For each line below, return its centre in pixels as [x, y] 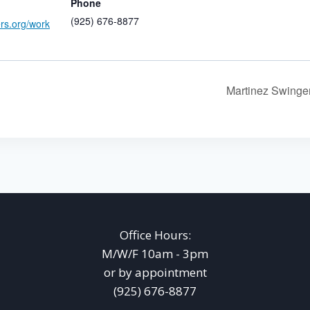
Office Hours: [155, 235]
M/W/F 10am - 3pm [155, 254]
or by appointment [155, 273]
